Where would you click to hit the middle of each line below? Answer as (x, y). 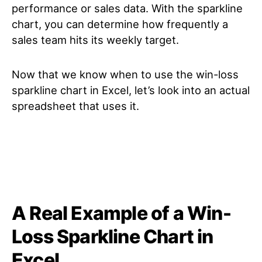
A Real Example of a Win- (121, 213)
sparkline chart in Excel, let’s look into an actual (131, 90)
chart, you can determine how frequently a (120, 24)
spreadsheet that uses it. (75, 106)
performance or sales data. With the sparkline (127, 8)
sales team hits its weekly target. (95, 40)
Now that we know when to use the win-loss (125, 74)
